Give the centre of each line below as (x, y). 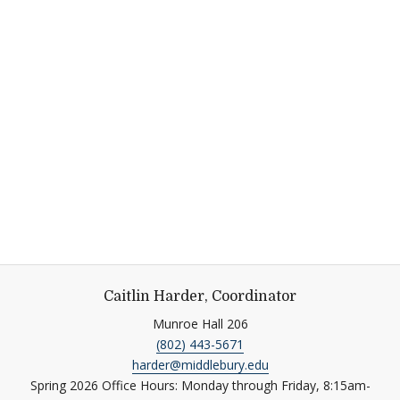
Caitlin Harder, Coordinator (200, 297)
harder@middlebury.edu (200, 365)
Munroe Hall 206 (200, 324)
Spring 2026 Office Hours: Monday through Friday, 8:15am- (200, 386)
